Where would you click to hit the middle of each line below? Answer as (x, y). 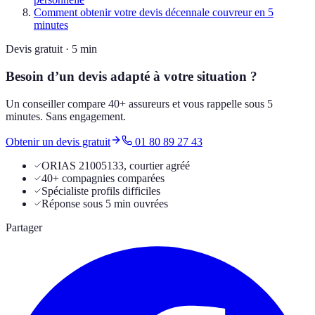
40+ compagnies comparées (103, 178)
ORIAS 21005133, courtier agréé (116, 165)
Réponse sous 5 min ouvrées (105, 203)
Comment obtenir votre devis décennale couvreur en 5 (154, 13)
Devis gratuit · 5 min (51, 49)
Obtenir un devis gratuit (58, 141)
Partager (24, 227)
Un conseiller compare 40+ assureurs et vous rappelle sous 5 (139, 103)
